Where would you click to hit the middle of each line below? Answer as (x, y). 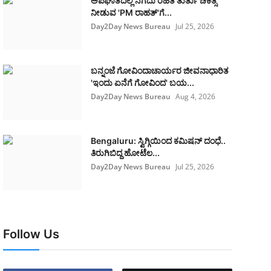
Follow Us (31, 234)
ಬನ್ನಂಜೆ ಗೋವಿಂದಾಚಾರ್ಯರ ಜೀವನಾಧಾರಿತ (159, 70)
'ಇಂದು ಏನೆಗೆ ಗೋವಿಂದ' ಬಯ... (142, 83)
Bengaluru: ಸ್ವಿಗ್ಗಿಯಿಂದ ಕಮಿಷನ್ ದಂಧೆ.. (158, 141)
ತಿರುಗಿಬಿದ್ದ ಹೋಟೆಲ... (125, 153)
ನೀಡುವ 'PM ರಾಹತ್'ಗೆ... (131, 12)
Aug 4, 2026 (195, 96)
